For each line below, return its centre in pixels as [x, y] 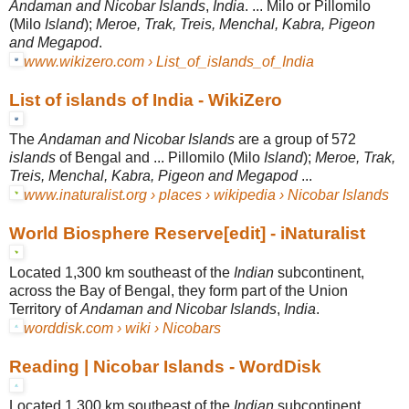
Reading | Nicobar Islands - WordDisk [165, 366]
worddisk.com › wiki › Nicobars [122, 328]
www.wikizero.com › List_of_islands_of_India [169, 61]
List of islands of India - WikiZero [146, 100]
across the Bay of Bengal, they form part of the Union [178, 290]
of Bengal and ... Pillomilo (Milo [160, 157]
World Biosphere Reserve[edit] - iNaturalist [187, 233]
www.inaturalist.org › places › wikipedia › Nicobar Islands [206, 194]
